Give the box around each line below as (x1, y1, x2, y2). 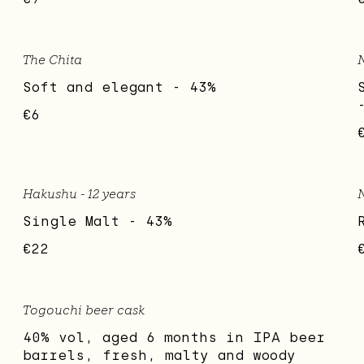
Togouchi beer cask (23, 302, 145, 318)
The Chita (23, 52, 83, 68)
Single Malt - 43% (23, 214, 173, 230)
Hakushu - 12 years (23, 186, 136, 202)
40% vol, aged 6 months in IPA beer (23, 330, 326, 346)
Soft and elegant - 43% (23, 80, 217, 96)
